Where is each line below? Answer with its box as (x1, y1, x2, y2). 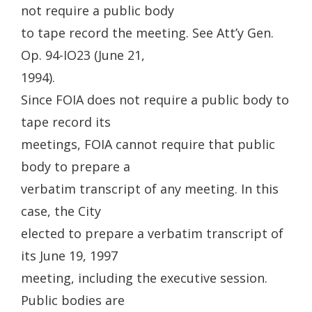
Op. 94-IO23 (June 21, (21, 47, 145, 63)
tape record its (21, 114, 111, 130)
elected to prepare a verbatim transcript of (21, 225, 283, 242)
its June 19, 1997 (21, 247, 118, 264)
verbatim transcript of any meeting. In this (21, 180, 279, 197)
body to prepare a (21, 158, 130, 175)
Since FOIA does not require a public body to (21, 91, 289, 108)
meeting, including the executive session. (21, 270, 267, 286)
